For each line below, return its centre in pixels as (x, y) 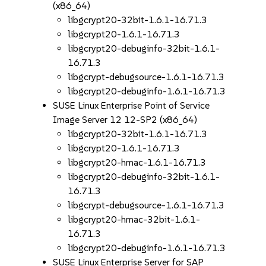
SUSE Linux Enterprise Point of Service (132, 105)
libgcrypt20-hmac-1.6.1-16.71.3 (137, 162)
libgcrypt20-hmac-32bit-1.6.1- (134, 219)
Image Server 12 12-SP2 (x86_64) (125, 120)
